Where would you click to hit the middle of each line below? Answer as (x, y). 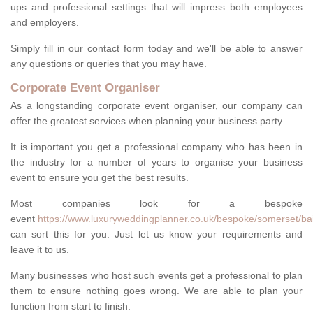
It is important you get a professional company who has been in (156, 147)
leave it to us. (40, 250)
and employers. (45, 23)
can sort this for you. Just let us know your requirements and (156, 234)
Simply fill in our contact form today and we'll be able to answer (156, 49)
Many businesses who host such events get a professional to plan (156, 276)
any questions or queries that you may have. (109, 64)
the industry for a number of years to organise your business (156, 162)
